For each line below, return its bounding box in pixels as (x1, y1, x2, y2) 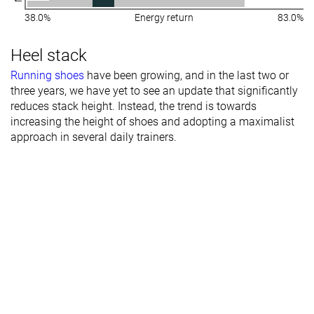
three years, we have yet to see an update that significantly (11, 83, 298, 97)
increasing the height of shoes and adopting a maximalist (11, 114, 294, 128)
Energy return (135, 11, 193, 23)
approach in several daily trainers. (11, 130, 177, 144)
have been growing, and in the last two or (84, 68, 289, 82)
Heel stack (11, 45, 87, 65)
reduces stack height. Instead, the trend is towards (11, 99, 257, 113)
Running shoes (11, 68, 84, 82)
